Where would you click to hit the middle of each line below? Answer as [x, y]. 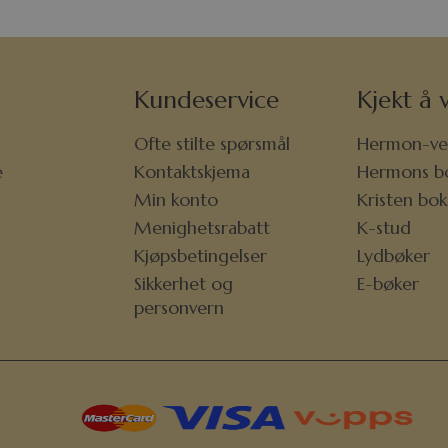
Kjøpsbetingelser [201, 256]
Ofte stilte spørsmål [212, 144]
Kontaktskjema [192, 172]
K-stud [383, 228]
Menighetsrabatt [202, 228]
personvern [179, 308]
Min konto [176, 200]
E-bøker [387, 284]
